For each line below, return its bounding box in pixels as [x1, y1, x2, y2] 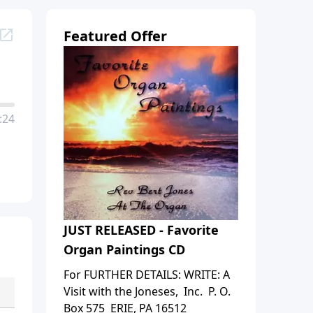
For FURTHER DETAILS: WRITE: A [64, 266, 230, 282]
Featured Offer [64, 26, 167, 45]
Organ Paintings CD [64, 240, 185, 258]
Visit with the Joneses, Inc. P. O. [64, 283, 231, 299]
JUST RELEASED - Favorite [64, 221, 219, 238]
